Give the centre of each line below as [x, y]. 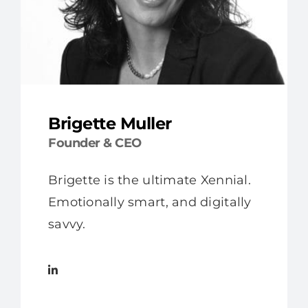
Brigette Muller [110, 123]
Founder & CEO [95, 143]
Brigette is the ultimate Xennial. [149, 180]
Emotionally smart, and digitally [150, 202]
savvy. [67, 224]
